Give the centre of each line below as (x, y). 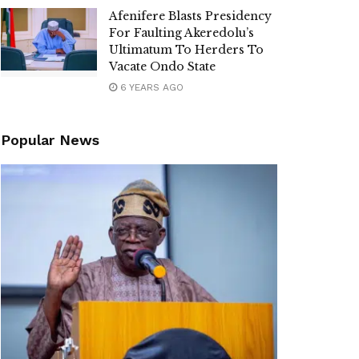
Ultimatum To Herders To (186, 50)
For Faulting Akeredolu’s (182, 33)
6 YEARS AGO (150, 87)
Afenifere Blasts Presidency (190, 16)
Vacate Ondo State (162, 67)
